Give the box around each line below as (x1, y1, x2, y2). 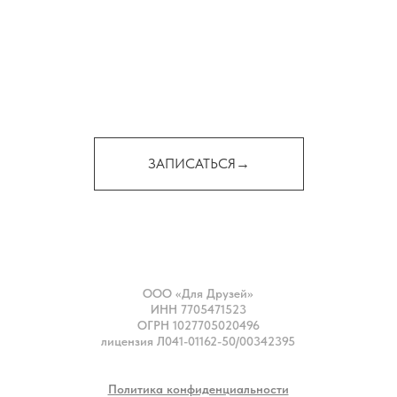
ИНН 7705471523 (150, 301, 246, 316)
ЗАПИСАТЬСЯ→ (147, 154, 250, 172)
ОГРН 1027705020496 (136, 317, 260, 332)
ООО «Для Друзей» (143, 285, 253, 300)
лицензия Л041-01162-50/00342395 (101, 333, 295, 348)
